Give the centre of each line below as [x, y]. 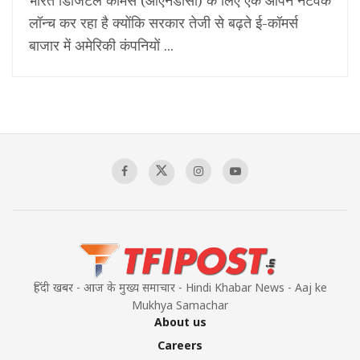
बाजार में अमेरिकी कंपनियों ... [101, 45]
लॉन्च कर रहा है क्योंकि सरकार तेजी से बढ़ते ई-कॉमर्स [164, 22]
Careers [180, 345]
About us [180, 321]
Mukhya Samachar [180, 305]
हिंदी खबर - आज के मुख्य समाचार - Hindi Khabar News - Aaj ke [180, 287]
